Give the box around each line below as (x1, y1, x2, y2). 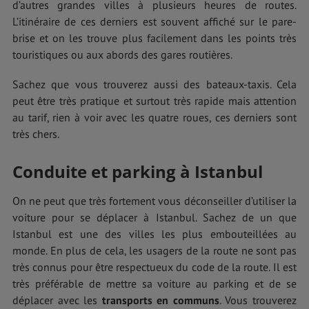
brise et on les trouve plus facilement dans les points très (12, 30, 297, 45)
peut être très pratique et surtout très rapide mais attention (12, 94, 297, 108)
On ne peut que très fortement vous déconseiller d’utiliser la (12, 193, 297, 208)
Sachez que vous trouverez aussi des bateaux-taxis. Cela (12, 77, 297, 92)
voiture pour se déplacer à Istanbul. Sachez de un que (12, 210, 297, 224)
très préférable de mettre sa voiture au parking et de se (12, 276, 297, 290)
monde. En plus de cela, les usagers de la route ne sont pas (12, 243, 297, 257)
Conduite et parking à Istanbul (12, 159, 263, 183)
